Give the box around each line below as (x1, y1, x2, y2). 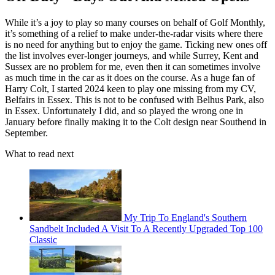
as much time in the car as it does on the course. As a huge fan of (5, 72, 255, 83)
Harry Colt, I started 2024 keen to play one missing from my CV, (5, 83, 256, 95)
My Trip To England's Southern (124, 212, 247, 223)
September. (5, 128, 48, 139)
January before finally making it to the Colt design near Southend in (5, 117, 266, 128)
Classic (29, 234, 57, 246)
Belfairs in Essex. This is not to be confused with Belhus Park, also (5, 95, 264, 106)
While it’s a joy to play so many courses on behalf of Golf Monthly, (5, 17, 265, 28)
